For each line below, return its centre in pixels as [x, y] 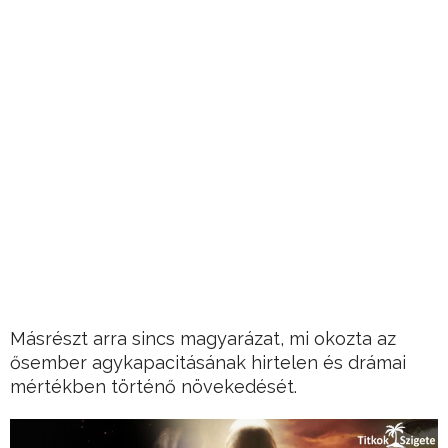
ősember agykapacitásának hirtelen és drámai [208, 363]
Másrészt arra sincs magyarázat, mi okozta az [203, 339]
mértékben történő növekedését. [153, 387]
